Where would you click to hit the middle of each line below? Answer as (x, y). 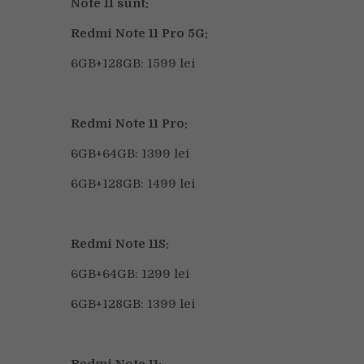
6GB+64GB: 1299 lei (130, 274)
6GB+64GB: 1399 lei (130, 154)
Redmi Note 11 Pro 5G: (139, 33)
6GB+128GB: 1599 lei (133, 63)
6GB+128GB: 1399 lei (133, 304)
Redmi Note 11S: (120, 244)
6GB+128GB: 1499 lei (133, 184)
